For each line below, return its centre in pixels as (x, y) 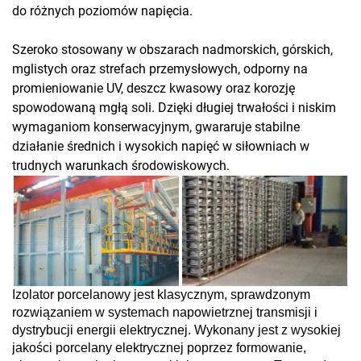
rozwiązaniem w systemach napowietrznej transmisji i (165, 313)
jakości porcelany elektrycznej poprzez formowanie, (159, 348)
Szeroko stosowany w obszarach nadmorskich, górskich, (172, 50)
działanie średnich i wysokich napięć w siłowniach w (161, 147)
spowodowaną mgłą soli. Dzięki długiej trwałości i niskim (174, 108)
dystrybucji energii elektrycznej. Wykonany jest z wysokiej (176, 330)
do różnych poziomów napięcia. (102, 11)
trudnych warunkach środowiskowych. (121, 166)
